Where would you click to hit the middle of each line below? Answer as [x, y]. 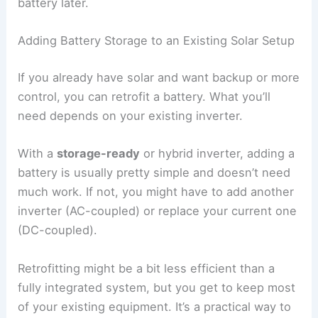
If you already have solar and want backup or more [159, 78]
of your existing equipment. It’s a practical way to [155, 306]
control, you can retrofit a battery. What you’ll [144, 97]
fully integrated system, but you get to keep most [157, 287]
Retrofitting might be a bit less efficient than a [147, 268]
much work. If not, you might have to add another [156, 192]
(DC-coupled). [58, 230]
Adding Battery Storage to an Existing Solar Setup [157, 41]
